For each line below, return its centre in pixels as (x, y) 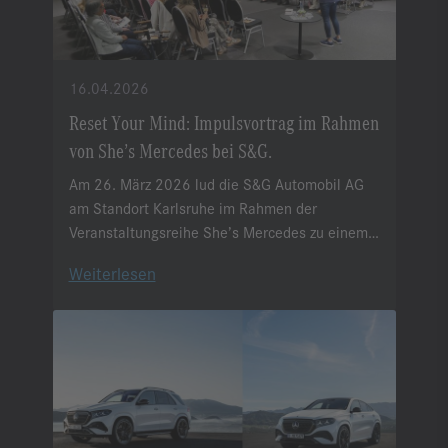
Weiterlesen (112, 273)
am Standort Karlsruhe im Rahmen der (192, 208)
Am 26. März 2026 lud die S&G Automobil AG (216, 184)
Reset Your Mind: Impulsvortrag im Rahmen (223, 122)
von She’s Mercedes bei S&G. (170, 150)
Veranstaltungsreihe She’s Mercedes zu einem (218, 232)
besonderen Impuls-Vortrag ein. (169, 256)
